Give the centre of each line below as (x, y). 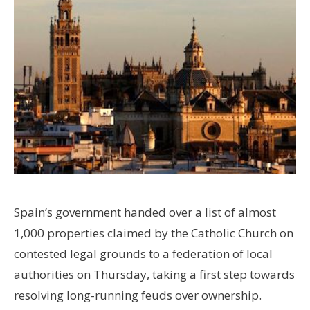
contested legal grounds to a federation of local (143, 253)
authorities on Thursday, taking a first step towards (154, 274)
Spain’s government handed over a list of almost (145, 212)
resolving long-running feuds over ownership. (138, 295)
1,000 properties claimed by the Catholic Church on (154, 232)
